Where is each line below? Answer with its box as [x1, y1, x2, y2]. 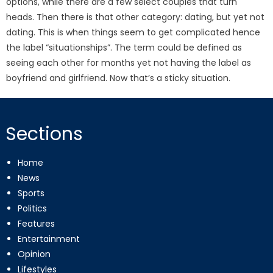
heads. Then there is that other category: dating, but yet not [6, 11, 265, 24]
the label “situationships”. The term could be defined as [6, 41, 243, 54]
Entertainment [17, 233, 80, 246]
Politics [17, 202, 47, 215]
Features [17, 218, 55, 230]
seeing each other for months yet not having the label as [6, 57, 252, 69]
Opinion [17, 248, 51, 261]
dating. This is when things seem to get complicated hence [6, 26, 261, 39]
